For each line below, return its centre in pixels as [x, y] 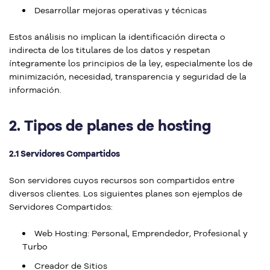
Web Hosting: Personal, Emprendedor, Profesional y [141, 233]
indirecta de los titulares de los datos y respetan [110, 50]
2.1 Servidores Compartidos [64, 154]
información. [35, 90]
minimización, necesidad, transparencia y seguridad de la [128, 77]
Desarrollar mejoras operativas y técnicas [121, 10]
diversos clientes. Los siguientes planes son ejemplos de [126, 193]
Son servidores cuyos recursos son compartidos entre [122, 180]
